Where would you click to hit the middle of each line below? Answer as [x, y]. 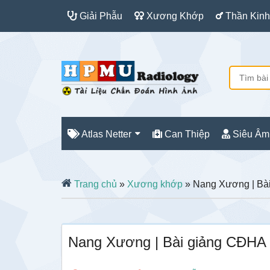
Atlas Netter [105, 134]
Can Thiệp [186, 134]
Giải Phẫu [100, 16]
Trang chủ [94, 184]
